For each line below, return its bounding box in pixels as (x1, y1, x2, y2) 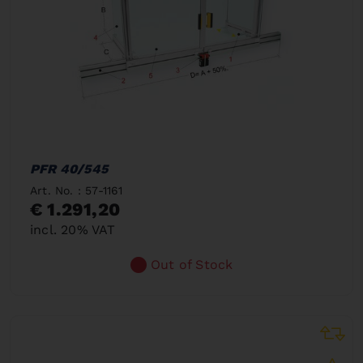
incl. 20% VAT (30, 222, 116, 237)
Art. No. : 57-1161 (30, 184, 123, 197)
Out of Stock (151, 257, 233, 272)
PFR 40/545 (30, 161, 108, 177)
